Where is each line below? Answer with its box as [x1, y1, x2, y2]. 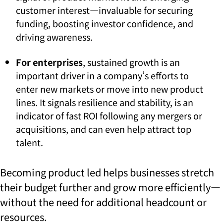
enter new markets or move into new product [16, 82, 203, 96]
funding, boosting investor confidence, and [16, 17, 193, 30]
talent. [16, 136, 43, 149]
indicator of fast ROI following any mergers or [16, 109, 202, 122]
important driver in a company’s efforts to [16, 69, 189, 82]
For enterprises [16, 55, 83, 69]
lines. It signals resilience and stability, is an [16, 96, 193, 109]
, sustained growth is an [83, 55, 180, 69]
